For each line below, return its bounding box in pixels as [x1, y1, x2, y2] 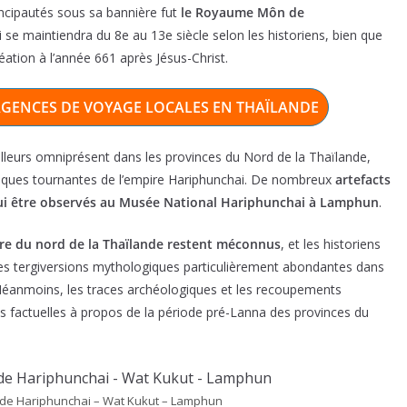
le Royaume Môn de [181, 4, 304, 21]
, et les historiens [281, 235, 381, 253]
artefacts [332, 171, 391, 188]
